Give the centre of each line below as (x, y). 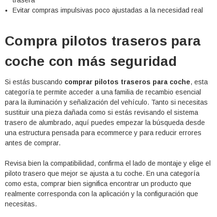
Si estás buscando (35, 82)
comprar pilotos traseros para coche (127, 82)
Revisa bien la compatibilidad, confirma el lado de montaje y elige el (108, 163)
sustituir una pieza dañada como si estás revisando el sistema (101, 113)
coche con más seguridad (91, 62)
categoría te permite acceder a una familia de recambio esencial (103, 92)
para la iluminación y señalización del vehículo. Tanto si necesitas (106, 102)
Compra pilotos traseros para (103, 41)
